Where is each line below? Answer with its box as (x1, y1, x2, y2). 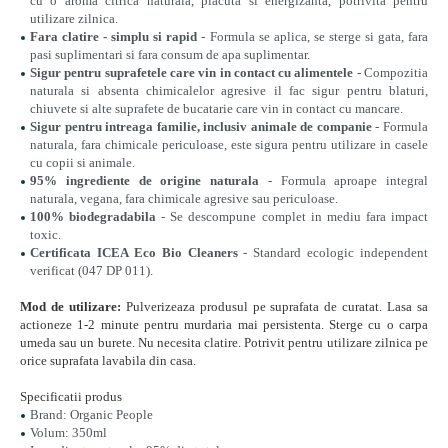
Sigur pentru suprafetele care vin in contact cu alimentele (30, 65, 354, 80)
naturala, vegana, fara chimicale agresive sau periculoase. (30, 191, 341, 206)
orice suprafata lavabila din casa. (20, 353, 199, 368)
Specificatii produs (20, 389, 122, 404)
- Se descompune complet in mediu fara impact (156, 209, 429, 224)
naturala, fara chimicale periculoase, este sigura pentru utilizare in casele (30, 137, 428, 152)
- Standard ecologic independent (237, 245, 428, 260)
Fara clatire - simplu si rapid (30, 29, 198, 44)
